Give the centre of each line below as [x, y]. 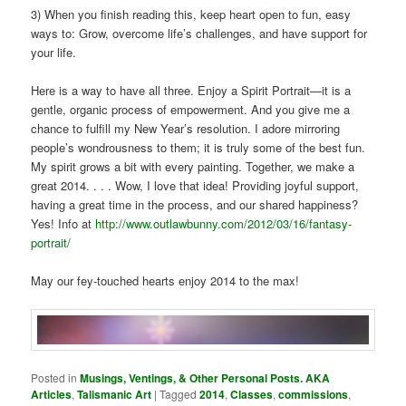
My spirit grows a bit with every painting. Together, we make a [193, 166]
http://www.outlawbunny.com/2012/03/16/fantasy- [224, 223]
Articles [52, 395]
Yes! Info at [63, 223]
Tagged [179, 394]
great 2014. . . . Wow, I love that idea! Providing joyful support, [195, 185]
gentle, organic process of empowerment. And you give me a [191, 109]
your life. [54, 52]
